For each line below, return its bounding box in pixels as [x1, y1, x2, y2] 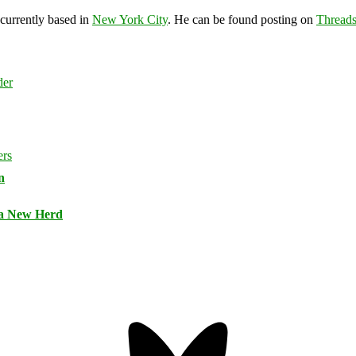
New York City [92, 13, 168, 27]
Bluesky [58, 304, 99, 319]
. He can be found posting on [168, 13, 316, 27]
